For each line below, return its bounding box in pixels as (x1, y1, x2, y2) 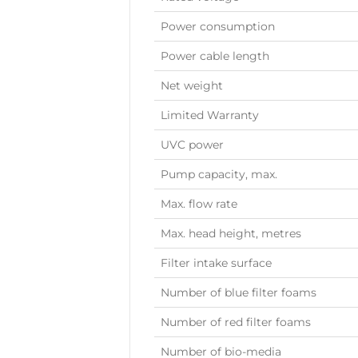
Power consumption (161, 18, 275, 34)
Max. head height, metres (161, 225, 301, 241)
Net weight (161, 78, 223, 93)
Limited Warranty (161, 107, 259, 122)
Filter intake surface (161, 255, 272, 270)
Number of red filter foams (161, 314, 311, 329)
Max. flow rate (161, 196, 237, 211)
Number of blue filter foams (161, 284, 316, 300)
